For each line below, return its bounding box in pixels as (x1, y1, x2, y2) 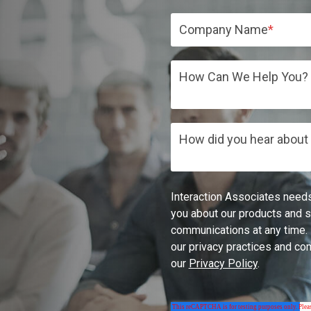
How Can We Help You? (178, 69, 308, 84)
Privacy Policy (188, 257, 258, 270)
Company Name (178, 22, 268, 37)
